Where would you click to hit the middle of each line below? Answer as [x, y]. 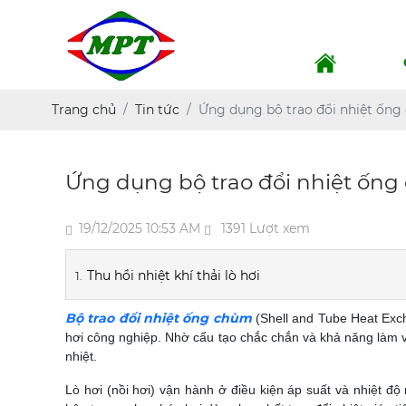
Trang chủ [84, 110]
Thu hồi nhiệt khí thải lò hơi [174, 275]
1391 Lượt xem [264, 228]
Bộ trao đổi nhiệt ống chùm [159, 318]
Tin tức [157, 110]
